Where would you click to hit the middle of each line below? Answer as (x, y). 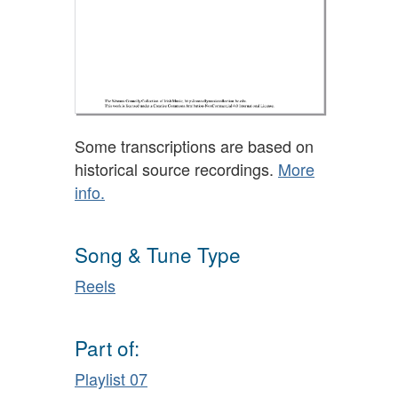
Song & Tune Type (158, 255)
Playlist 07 (111, 378)
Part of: (107, 348)
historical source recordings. (176, 168)
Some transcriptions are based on (194, 145)
